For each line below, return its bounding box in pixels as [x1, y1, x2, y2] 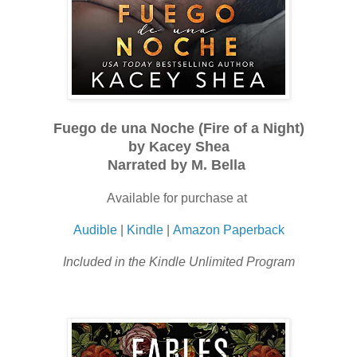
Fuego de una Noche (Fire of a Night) [53, 120, 304, 136]
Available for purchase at [107, 190, 250, 205]
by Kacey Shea [127, 138, 229, 155]
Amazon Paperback [172, 222, 284, 237]
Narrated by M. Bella [108, 156, 249, 173]
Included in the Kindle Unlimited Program [62, 254, 295, 269]
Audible [73, 222, 117, 237]
